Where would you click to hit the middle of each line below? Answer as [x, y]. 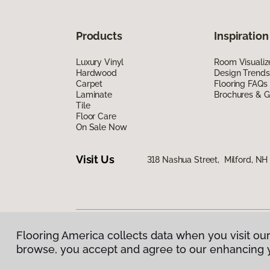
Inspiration [241, 36]
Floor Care [96, 116]
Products [99, 36]
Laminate [94, 94]
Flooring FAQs [241, 83]
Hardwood [96, 73]
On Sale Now [102, 127]
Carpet [89, 83]
